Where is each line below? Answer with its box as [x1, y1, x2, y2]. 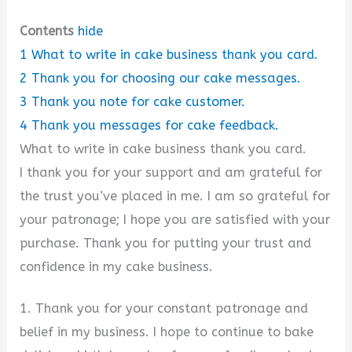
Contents [20, 23, 75, 38]
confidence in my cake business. [20, 258, 214, 274]
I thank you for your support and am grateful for [20, 164, 323, 180]
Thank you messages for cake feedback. [31, 117, 280, 133]
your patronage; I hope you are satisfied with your [20, 211, 331, 227]
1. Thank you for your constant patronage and [20, 300, 309, 316]
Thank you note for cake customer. [31, 93, 246, 109]
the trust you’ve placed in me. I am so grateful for [20, 188, 331, 203]
